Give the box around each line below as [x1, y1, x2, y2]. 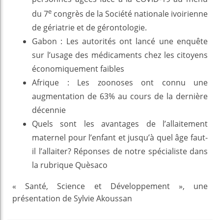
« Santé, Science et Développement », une [12, 181, 208, 192]
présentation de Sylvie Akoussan [12, 193, 132, 204]
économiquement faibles [32, 63, 124, 74]
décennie [32, 105, 66, 115]
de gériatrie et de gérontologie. [32, 22, 147, 33]
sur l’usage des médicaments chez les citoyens [32, 50, 208, 60]
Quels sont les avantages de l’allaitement [32, 118, 208, 129]
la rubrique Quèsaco [32, 160, 108, 170]
